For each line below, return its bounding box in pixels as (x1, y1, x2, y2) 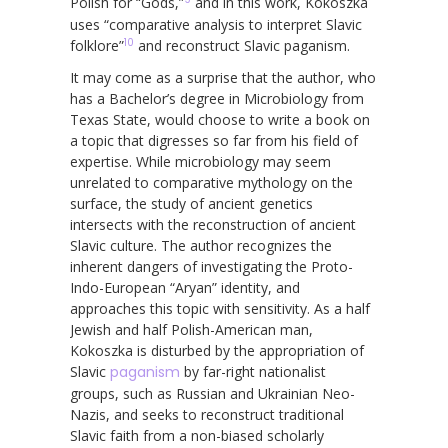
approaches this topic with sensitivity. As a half (70, 298, 370, 318)
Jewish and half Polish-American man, (70, 319, 313, 339)
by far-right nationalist (180, 361, 326, 381)
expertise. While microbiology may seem (70, 151, 331, 171)
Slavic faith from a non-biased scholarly (70, 425, 324, 445)
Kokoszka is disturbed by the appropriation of (70, 340, 364, 360)
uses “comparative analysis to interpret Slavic (70, 14, 362, 34)
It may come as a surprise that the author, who (70, 67, 376, 87)
